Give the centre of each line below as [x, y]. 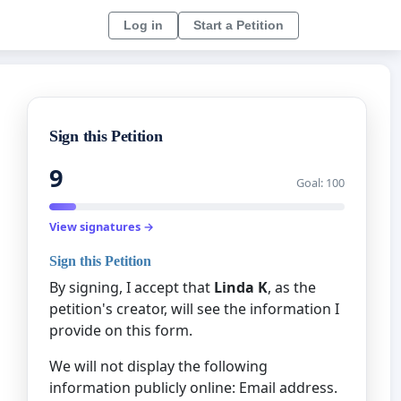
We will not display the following [158, 366]
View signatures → [102, 227]
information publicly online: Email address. [193, 387]
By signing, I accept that [132, 287]
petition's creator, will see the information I [194, 308]
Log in [143, 25]
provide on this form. [121, 330]
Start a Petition [239, 25]
